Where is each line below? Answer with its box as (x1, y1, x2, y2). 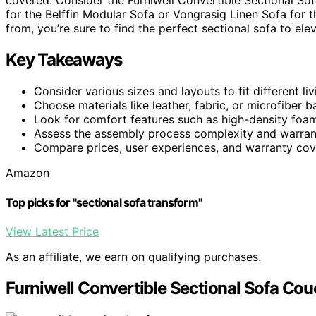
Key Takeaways (6, 49, 122, 71)
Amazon (6, 166, 49, 181)
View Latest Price (6, 224, 99, 238)
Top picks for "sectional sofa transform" (6, 195, 202, 209)
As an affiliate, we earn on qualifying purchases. (6, 249, 261, 264)
